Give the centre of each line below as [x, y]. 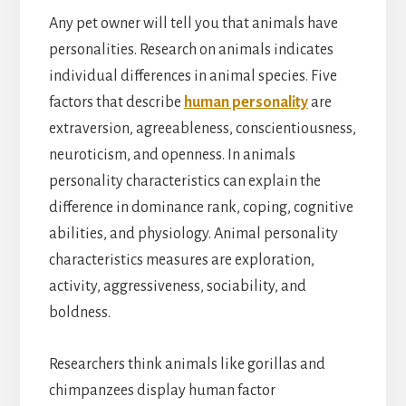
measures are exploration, [230, 260]
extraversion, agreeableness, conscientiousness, [202, 128]
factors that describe [116, 102]
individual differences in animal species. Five [193, 76]
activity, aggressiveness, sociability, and [177, 286]
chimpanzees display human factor [162, 390]
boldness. [79, 312]
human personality [246, 102]
